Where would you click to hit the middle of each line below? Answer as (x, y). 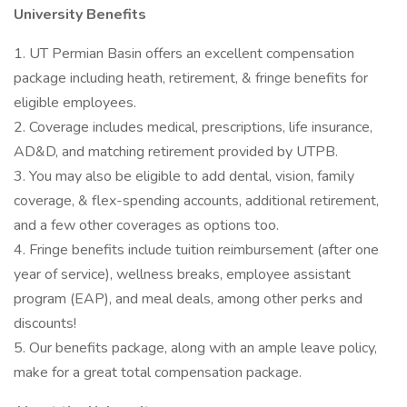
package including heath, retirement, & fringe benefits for (191, 78)
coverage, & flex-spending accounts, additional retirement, (196, 201)
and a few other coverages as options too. (146, 225)
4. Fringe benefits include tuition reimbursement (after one (196, 250)
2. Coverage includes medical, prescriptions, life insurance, (193, 127)
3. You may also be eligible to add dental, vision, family (184, 176)
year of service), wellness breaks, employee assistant (182, 274)
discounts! (45, 323)
